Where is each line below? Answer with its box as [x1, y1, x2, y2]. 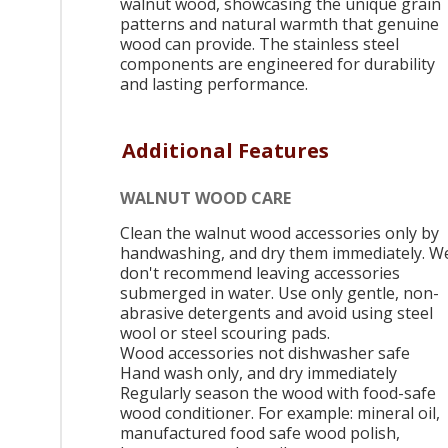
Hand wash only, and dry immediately [120, 361, 397, 384]
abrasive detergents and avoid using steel [120, 301, 433, 324]
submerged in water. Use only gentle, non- [120, 281, 439, 304]
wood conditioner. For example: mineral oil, [120, 401, 440, 424]
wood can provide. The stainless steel [120, 33, 399, 56]
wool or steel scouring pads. [120, 321, 330, 344]
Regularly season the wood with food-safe [120, 381, 436, 404]
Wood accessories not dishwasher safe [120, 341, 410, 364]
